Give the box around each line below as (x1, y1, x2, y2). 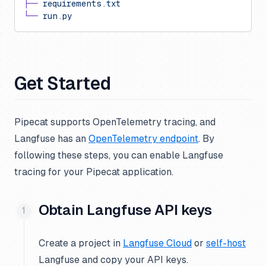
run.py (38, 11, 72, 21)
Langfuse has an (14, 133, 88, 144)
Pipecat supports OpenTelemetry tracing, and (14, 116, 216, 128)
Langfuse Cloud (123, 237, 192, 249)
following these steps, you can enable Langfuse (14, 150, 223, 161)
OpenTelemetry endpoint (88, 133, 198, 144)
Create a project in (39, 237, 123, 249)
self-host (206, 237, 246, 249)
